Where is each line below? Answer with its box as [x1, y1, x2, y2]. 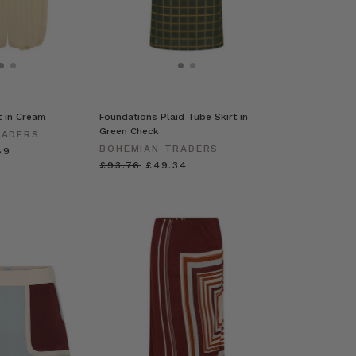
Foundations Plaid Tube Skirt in [99, 110, 249, 122]
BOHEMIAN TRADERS [99, 142, 219, 154]
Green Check [99, 125, 160, 137]
